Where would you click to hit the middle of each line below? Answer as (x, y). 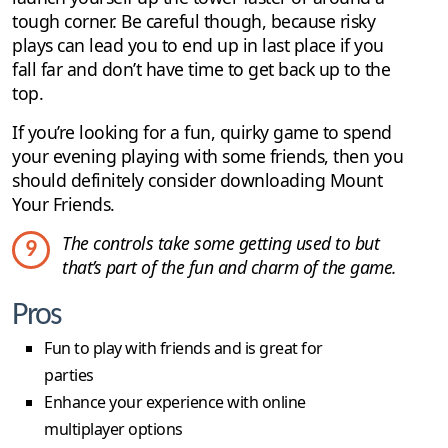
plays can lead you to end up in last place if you (198, 44)
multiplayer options (113, 428)
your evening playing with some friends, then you (207, 155)
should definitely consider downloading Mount (197, 179)
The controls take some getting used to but (220, 242)
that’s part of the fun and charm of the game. (229, 266)
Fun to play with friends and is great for (183, 347)
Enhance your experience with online (175, 401)
